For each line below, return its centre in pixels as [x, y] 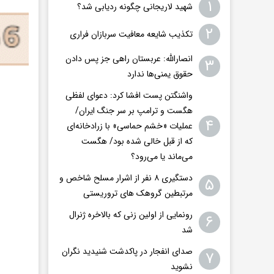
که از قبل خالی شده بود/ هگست [137, 141]
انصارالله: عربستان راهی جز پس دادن [129, 58]
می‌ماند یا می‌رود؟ [162, 156]
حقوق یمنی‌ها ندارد [160, 74]
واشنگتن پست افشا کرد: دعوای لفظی [129, 95]
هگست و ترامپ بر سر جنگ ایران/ [134, 110]
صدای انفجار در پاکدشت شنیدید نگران [127, 251]
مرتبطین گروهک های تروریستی [138, 193]
